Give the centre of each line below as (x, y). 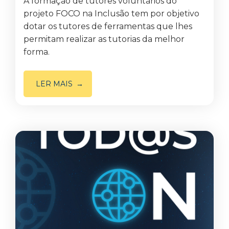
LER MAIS (54, 84)
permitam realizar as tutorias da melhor (104, 39)
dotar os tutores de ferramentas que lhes (108, 26)
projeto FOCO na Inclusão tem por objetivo (111, 14)
